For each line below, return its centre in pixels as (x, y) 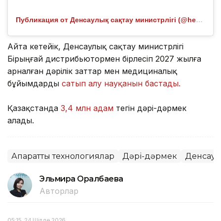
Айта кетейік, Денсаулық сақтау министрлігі (95, 47)
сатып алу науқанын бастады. (121, 84)
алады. (21, 121)
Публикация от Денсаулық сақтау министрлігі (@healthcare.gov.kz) (199, 20)
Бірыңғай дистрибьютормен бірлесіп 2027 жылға (104, 59)
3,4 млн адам (87, 108)
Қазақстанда (33, 108)
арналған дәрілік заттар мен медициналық (92, 71)
